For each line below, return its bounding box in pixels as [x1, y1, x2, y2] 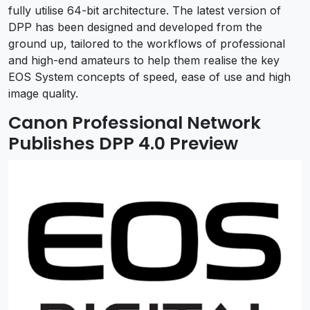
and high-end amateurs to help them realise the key [8, 53, 280, 68]
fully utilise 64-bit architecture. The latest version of [8, 3, 281, 18]
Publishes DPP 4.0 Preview [8, 131, 238, 156]
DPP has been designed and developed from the [8, 20, 262, 35]
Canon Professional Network [8, 111, 261, 136]
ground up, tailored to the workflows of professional [8, 37, 285, 51]
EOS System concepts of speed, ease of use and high [8, 70, 291, 84]
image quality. [8, 86, 78, 101]
